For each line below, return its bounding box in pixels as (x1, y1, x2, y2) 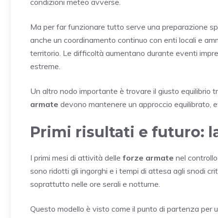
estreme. (30, 61, 60, 71)
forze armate (123, 152, 174, 163)
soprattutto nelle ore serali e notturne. (30, 179, 160, 189)
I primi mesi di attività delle (30, 152, 123, 163)
